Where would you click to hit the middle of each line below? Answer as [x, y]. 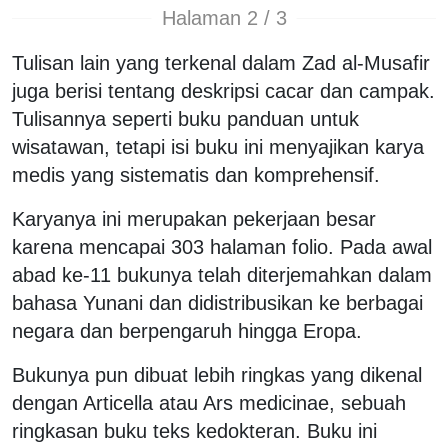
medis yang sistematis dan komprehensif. [196, 174]
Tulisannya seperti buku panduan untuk [185, 118]
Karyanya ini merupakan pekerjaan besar [194, 218]
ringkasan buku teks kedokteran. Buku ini [194, 430]
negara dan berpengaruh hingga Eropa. [187, 330]
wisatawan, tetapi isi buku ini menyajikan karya [218, 146]
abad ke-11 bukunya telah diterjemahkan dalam [222, 274]
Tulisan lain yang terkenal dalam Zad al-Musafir [221, 62]
